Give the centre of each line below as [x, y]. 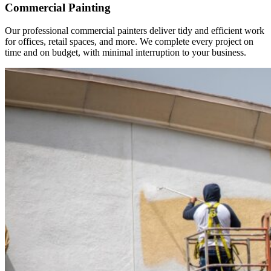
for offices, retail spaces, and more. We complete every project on [129, 42]
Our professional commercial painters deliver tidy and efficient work [135, 31]
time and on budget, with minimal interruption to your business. [126, 53]
